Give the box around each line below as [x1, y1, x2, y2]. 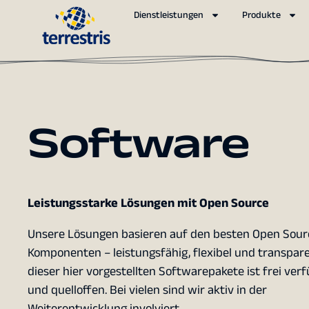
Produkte [242, 8, 281, 22]
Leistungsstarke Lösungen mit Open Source [28, 194, 269, 212]
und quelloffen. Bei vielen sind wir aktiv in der [28, 281, 267, 300]
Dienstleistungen [134, 8, 203, 22]
